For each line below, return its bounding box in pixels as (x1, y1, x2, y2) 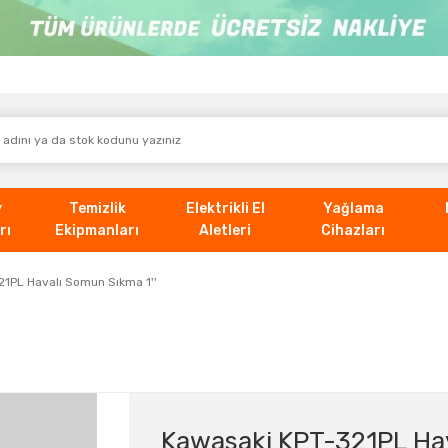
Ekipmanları (55, 221, 139, 239)
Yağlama (322, 199, 384, 217)
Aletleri (199, 221, 251, 239)
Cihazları (321, 221, 385, 239)
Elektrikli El (185, 199, 265, 217)
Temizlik (68, 199, 126, 217)
